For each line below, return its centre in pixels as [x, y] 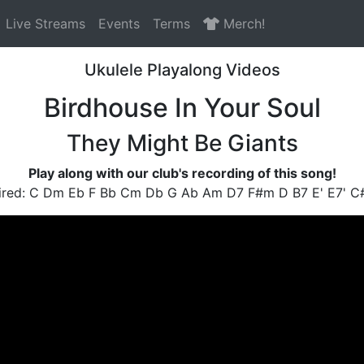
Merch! [242, 23]
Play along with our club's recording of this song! [182, 173]
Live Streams [45, 23]
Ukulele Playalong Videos [182, 69]
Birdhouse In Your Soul [182, 107]
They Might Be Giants [182, 143]
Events [119, 23]
